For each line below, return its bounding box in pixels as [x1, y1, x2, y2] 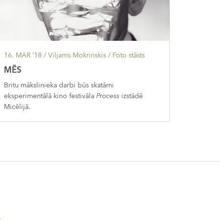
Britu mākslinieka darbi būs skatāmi [3, 80, 114, 90]
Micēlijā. [3, 102, 30, 111]
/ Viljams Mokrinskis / [41, 50, 112, 60]
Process [96, 91, 119, 101]
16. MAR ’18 [3, 50, 42, 60]
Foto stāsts [112, 50, 145, 60]
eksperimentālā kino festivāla [3, 91, 96, 101]
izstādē [119, 91, 143, 101]
